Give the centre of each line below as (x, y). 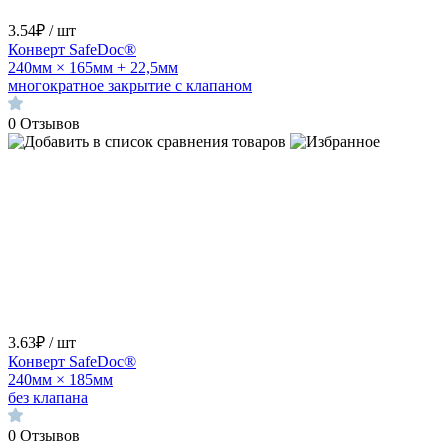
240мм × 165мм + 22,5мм (93, 67)
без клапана (48, 397)
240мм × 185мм (60, 379)
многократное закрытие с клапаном (130, 85)
